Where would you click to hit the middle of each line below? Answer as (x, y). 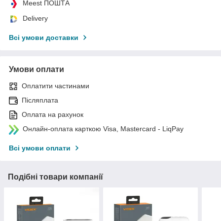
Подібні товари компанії (55, 177)
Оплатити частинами (55, 86)
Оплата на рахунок (53, 114)
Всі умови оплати (40, 148)
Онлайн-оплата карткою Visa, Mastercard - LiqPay (103, 129)
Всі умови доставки (44, 37)
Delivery (35, 18)
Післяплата (40, 100)
